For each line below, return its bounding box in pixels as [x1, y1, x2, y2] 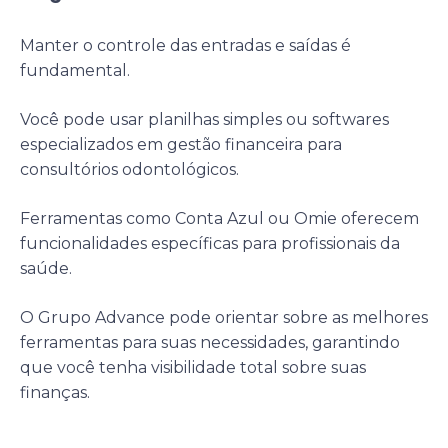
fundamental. [20, 60, 130, 80]
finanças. [20, 382, 90, 402]
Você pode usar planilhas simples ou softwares [20, 109, 389, 129]
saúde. [20, 258, 72, 278]
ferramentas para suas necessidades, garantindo [20, 332, 400, 352]
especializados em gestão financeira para [20, 134, 342, 154]
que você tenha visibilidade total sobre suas [20, 357, 366, 377]
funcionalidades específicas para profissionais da [20, 233, 400, 253]
